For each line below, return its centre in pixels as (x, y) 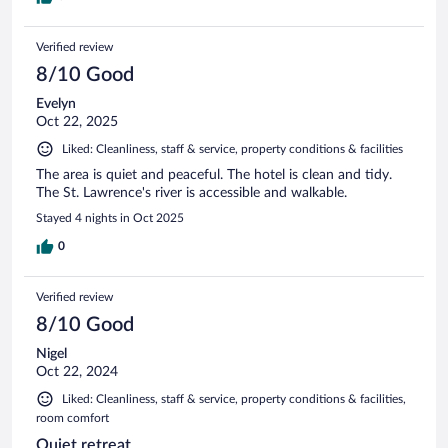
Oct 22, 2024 (77, 371)
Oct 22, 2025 (77, 121)
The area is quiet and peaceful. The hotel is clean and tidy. (214, 174)
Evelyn (56, 103)
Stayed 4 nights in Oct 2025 (110, 217)
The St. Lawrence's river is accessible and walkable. (191, 192)
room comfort (72, 417)
